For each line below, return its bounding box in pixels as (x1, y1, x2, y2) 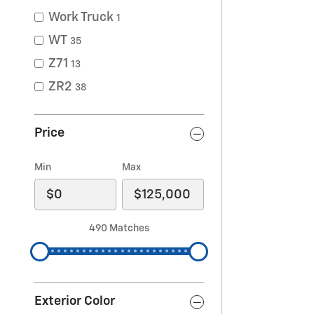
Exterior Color (34, 295, 115, 308)
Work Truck (48, 11, 114, 24)
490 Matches (89, 224, 149, 233)
